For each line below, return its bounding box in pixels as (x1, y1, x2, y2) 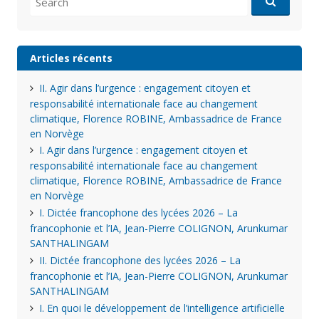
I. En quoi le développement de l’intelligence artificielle (38, 300, 285, 315)
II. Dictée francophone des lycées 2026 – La (38, 253, 241, 267)
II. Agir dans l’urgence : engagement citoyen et (38, 80, 251, 95)
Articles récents (29, 51, 113, 65)
